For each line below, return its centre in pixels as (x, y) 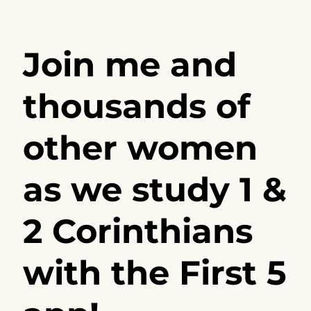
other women (140, 148)
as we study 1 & (154, 190)
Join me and (129, 65)
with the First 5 (154, 273)
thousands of (136, 106)
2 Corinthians (137, 231)
